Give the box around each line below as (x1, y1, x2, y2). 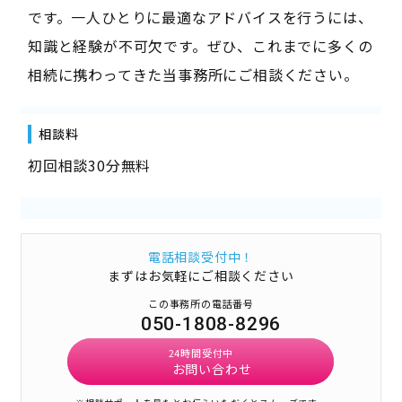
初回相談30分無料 (27, 154, 152, 176)
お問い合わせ (171, 360, 252, 378)
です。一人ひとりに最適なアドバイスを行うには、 (27, 6, 373, 28)
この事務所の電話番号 (147, 296, 254, 310)
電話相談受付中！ (147, 248, 255, 266)
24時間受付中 (168, 345, 234, 360)
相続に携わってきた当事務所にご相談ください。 (27, 64, 359, 85)
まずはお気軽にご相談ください (108, 267, 294, 284)
